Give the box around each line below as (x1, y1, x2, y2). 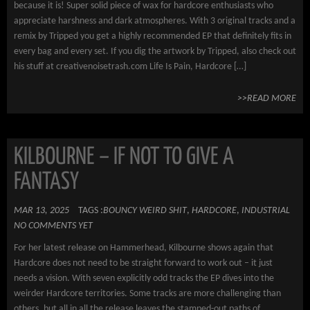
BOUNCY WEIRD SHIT (103, 206, 187, 216)
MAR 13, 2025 (14, 206, 69, 216)
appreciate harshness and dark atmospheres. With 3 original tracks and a (14, 16, 295, 26)
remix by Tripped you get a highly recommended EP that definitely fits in (14, 31, 291, 42)
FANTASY (14, 171, 79, 194)
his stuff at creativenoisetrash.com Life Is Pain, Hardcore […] (14, 62, 246, 72)
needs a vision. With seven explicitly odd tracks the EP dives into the (14, 273, 274, 284)
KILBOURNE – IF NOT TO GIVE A (14, 146, 234, 169)
